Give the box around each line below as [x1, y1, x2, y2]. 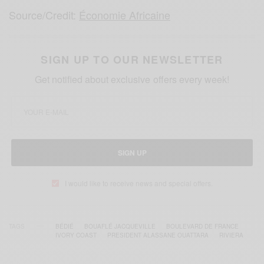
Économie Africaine [79, 6, 171, 22]
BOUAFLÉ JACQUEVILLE [84, 222, 156, 230]
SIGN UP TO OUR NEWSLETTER [41, 51, 223, 67]
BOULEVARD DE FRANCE [166, 222, 239, 230]
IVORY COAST [55, 230, 97, 239]
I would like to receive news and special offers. [64, 177, 213, 188]
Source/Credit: [9, 6, 76, 22]
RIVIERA [219, 230, 243, 239]
